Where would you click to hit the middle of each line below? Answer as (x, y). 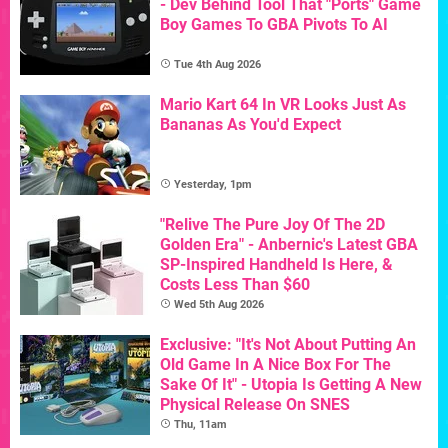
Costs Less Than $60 (235, 284)
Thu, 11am (200, 424)
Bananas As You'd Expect (250, 124)
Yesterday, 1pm (213, 184)
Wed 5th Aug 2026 (219, 304)
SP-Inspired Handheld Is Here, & (276, 264)
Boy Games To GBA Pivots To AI (274, 24)
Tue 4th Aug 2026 (217, 64)
